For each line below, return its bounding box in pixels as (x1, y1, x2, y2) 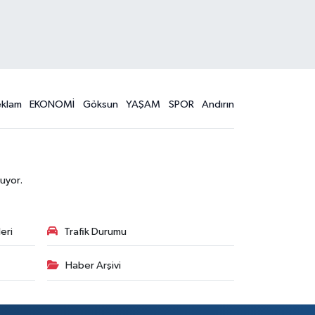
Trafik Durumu (63, 226, 127, 237)
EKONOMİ (30, 98, 75, 110)
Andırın (202, 98, 235, 110)
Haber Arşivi (65, 260, 121, 271)
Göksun (82, 98, 118, 110)
